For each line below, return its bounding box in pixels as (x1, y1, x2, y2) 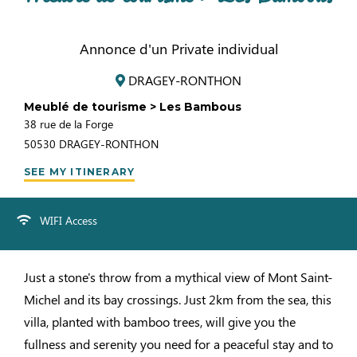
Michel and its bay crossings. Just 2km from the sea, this (24, 291, 331, 308)
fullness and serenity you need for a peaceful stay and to (24, 335, 333, 352)
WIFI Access (40, 212, 97, 228)
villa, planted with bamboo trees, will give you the (24, 313, 296, 330)
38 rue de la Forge (24, 116, 113, 131)
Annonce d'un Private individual (79, 39, 278, 58)
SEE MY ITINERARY (24, 166, 135, 178)
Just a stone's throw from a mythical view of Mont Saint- (24, 269, 332, 285)
